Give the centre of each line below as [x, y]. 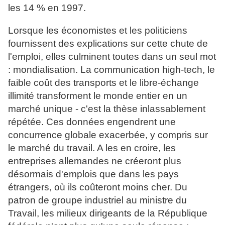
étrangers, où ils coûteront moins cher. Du [98, 187]
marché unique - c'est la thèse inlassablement [107, 109]
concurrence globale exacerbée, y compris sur [108, 135]
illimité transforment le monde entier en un [98, 96]
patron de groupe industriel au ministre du [97, 200]
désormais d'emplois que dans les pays [93, 174]
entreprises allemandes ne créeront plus [95, 161]
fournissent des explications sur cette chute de [108, 44]
